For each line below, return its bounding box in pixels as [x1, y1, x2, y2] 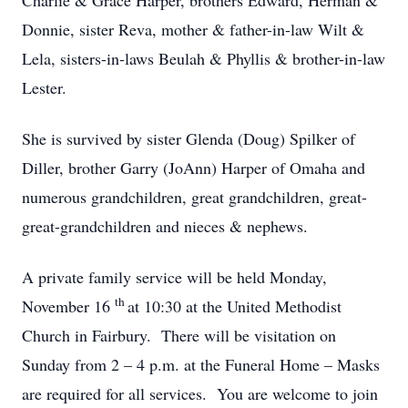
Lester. [22, 76, 66, 98]
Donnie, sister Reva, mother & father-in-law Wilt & [22, 18, 364, 40]
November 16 [22, 295, 115, 317]
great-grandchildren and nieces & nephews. [22, 215, 308, 237]
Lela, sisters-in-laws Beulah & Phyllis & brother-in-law [22, 47, 385, 69]
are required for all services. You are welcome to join [22, 382, 378, 404]
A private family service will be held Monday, [22, 266, 327, 288]
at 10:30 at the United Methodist [127, 295, 342, 317]
